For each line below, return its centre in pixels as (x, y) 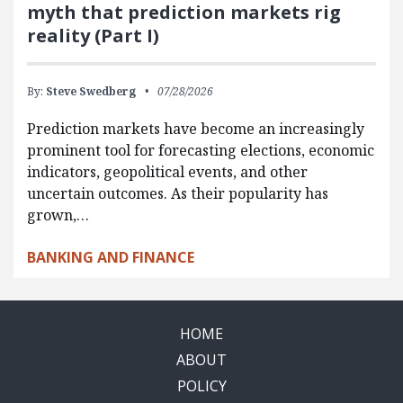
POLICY (201, 386)
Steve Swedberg (91, 91)
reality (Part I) (93, 36)
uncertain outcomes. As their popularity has (178, 193)
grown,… (58, 215)
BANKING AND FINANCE (111, 257)
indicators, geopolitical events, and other (167, 172)
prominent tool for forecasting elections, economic (201, 150)
